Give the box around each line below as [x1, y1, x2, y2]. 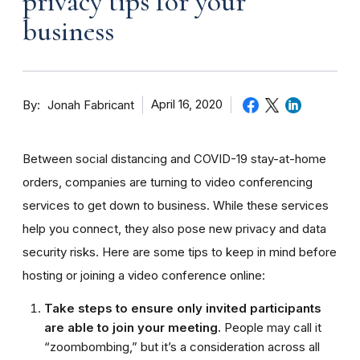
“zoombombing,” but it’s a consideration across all [44, 338, 320, 354]
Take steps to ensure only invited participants [44, 300, 321, 316]
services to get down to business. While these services [22, 197, 329, 213]
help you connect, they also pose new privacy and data [22, 220, 326, 236]
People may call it [221, 319, 321, 335]
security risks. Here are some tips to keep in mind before [22, 243, 337, 260]
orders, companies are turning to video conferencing [22, 174, 313, 190]
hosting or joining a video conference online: [22, 267, 265, 283]
